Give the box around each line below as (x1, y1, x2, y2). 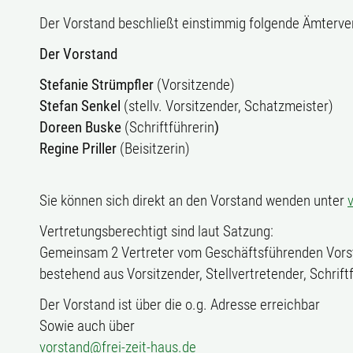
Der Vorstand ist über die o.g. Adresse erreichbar (39, 295, 320, 314)
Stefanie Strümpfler (39, 76, 154, 94)
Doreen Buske (39, 118, 121, 136)
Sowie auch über (39, 317, 135, 335)
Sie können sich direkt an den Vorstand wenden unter (39, 191, 347, 210)
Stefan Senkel (39, 97, 121, 115)
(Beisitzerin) (117, 139, 190, 158)
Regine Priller (39, 139, 117, 158)
